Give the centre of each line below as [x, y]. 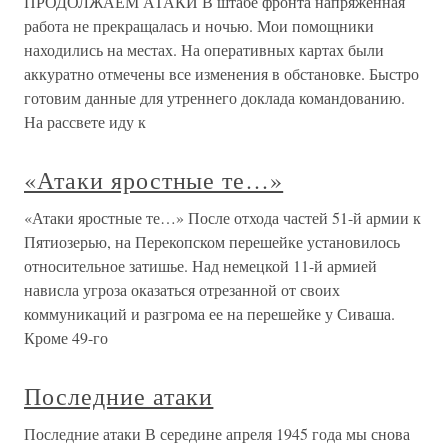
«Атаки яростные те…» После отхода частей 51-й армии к [222, 217]
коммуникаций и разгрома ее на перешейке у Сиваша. [209, 313]
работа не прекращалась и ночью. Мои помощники [199, 25]
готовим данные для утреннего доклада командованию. [214, 97]
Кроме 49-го [66, 337]
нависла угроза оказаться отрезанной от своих [182, 289]
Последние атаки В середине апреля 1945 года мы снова [217, 433]
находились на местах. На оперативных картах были [204, 49]
